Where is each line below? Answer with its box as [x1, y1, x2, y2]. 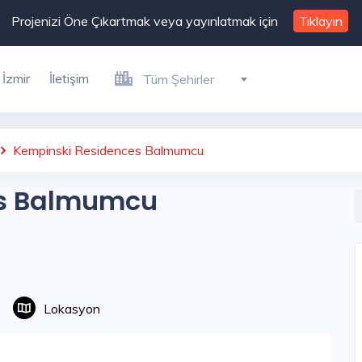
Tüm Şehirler [143, 71, 214, 87]
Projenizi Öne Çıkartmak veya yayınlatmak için [11, 13, 278, 29]
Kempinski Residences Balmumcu [10, 142, 204, 158]
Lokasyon [44, 301, 100, 318]
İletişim [49, 70, 89, 86]
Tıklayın [298, 13, 343, 29]
